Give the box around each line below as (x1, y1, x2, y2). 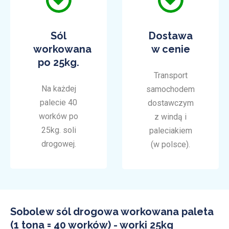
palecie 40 (40, 98, 77, 108)
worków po (39, 111, 78, 122)
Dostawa (148, 30, 193, 42)
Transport (153, 71, 188, 81)
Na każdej (41, 84, 76, 94)
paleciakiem (149, 126, 192, 136)
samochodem (146, 84, 195, 95)
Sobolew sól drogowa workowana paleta (10, 205, 214, 218)
